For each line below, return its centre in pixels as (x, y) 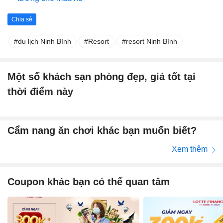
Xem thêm (191, 149)
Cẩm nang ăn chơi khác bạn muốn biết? (102, 130)
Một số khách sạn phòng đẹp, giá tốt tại (102, 77)
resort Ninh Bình (152, 42)
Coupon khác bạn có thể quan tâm (89, 182)
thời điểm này (40, 92)
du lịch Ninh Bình (45, 42)
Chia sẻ (22, 20)
